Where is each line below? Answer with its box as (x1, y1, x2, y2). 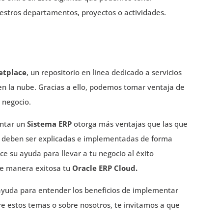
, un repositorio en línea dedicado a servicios (27, 67, 182, 77)
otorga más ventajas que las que (72, 118, 188, 129)
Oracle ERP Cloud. (72, 163, 138, 173)
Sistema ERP (27, 118, 72, 129)
